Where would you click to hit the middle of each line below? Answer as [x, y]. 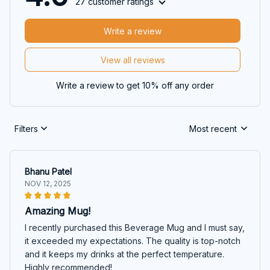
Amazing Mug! [58, 211]
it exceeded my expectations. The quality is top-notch [133, 241]
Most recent [213, 128]
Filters [26, 128]
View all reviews [133, 60]
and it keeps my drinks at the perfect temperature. [124, 254]
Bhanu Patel [48, 172]
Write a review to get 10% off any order [135, 86]
